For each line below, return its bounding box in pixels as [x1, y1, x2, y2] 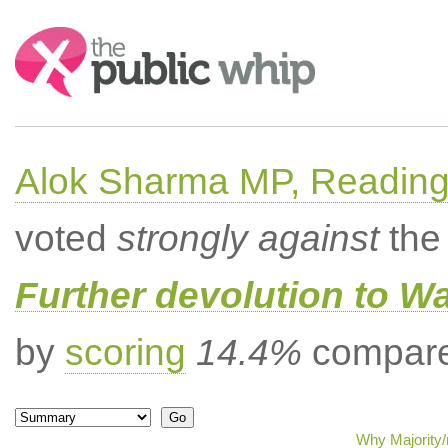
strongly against [116, 218, 379, 259]
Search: [14, 28, 70, 45]
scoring [64, 332, 186, 373]
